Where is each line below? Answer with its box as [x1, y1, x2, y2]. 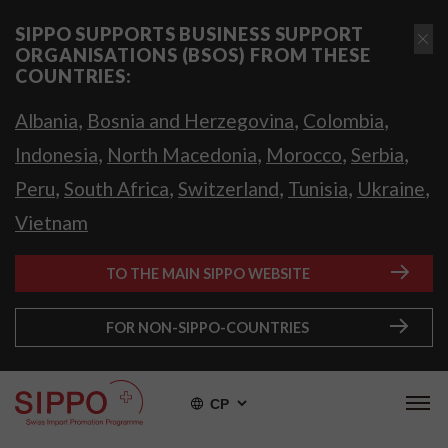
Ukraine [357, 177, 425, 200]
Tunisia [288, 177, 348, 200]
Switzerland [178, 177, 279, 200]
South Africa [64, 177, 169, 200]
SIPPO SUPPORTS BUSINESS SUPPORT [15, 23, 364, 45]
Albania [15, 109, 78, 132]
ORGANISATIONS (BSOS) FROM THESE [15, 44, 371, 66]
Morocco [266, 143, 342, 166]
